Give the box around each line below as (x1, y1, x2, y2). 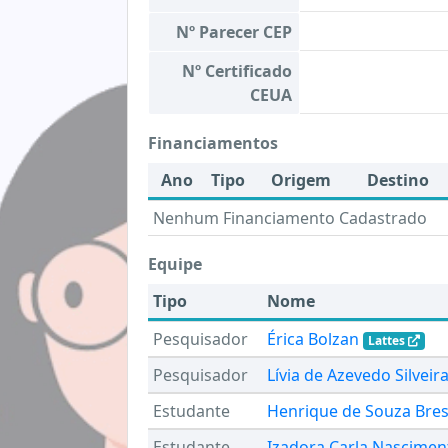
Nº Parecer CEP (176, 21, 292, 43)
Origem (271, 169, 331, 191)
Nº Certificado (182, 60, 292, 82)
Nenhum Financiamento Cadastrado (153, 207, 427, 229)
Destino (367, 169, 429, 191)
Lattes (367, 332, 408, 349)
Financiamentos (148, 132, 278, 154)
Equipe (148, 253, 202, 275)
